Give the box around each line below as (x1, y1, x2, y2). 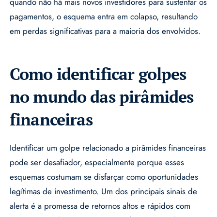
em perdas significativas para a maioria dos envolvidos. (10, 25, 201, 37)
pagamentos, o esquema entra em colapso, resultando (10, 11, 198, 23)
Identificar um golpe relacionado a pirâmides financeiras (10, 142, 206, 154)
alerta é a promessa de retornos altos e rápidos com (10, 200, 190, 212)
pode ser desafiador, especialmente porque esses (10, 156, 184, 169)
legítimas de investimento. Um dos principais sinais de (10, 186, 197, 198)
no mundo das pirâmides (10, 86, 194, 108)
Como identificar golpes (10, 63, 186, 85)
